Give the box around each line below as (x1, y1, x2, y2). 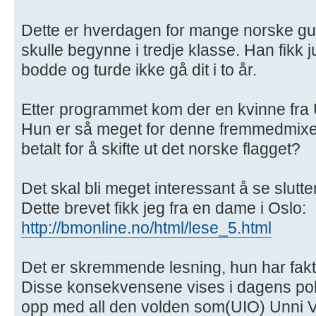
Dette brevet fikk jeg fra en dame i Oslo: (21, 199, 306, 218)
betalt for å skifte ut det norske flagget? (21, 140, 300, 159)
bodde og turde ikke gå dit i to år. (21, 61, 257, 80)
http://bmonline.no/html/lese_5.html (21, 219, 272, 238)
